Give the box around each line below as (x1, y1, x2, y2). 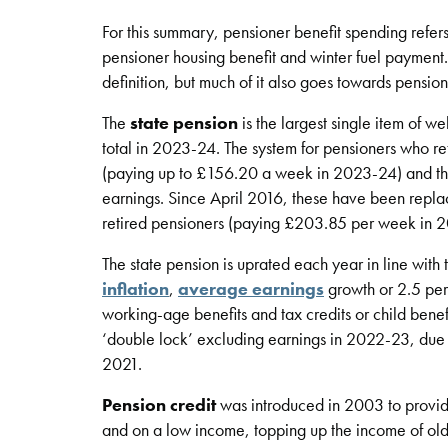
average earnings (178, 276, 324, 300)
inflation (102, 276, 169, 300)
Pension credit (102, 392, 220, 416)
